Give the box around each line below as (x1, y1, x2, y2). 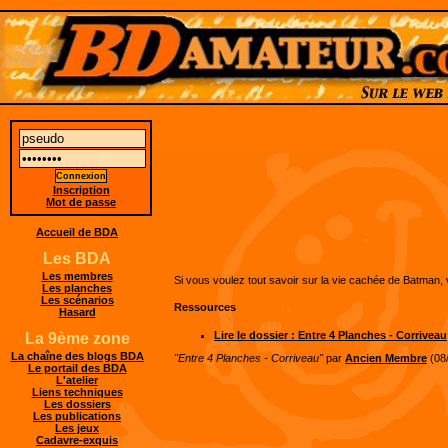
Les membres (41, 270, 113, 283)
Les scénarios (40, 294, 114, 307)
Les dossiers (43, 398, 111, 411)
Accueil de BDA (36, 226, 118, 239)
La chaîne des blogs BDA (10, 350, 144, 363)
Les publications (33, 410, 121, 423)
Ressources (174, 301, 236, 313)
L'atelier (56, 374, 98, 387)
